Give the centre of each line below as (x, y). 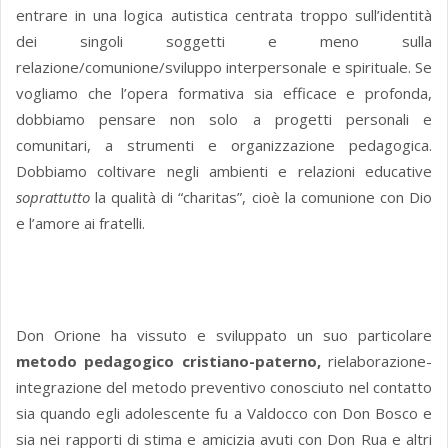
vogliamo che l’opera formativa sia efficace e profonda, (224, 93)
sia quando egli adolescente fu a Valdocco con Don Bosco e (224, 413)
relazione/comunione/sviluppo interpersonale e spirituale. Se (224, 67)
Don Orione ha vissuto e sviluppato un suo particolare (224, 335)
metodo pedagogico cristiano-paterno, (168, 361)
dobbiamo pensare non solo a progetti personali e (224, 119)
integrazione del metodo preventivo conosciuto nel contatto (224, 387)
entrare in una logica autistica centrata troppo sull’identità (224, 15)
